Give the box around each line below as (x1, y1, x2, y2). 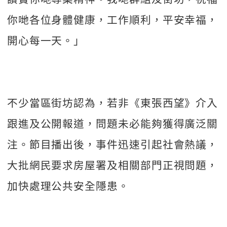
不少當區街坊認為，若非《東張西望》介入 (7, 95, 218, 110)
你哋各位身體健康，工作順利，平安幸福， (7, 12, 218, 27)
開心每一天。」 (7, 32, 85, 48)
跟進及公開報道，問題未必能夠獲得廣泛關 (7, 116, 218, 131)
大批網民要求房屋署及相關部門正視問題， (7, 157, 218, 173)
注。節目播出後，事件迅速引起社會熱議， (7, 136, 218, 152)
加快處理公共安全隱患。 (7, 178, 129, 194)
